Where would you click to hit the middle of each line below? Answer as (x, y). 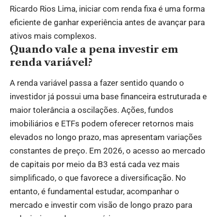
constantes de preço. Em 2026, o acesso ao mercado (108, 151)
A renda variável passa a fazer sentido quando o (97, 83)
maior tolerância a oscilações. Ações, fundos (92, 110)
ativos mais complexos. (53, 36)
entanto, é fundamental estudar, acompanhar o (94, 192)
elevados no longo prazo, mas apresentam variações (106, 137)
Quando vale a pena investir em (94, 49)
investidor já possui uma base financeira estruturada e (108, 97)
